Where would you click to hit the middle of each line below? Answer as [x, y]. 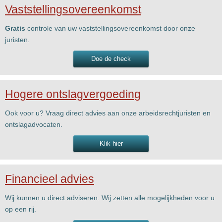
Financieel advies [50, 179]
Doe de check [111, 58]
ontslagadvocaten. [34, 124]
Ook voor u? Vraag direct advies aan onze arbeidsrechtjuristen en [108, 113]
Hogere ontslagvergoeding [73, 94]
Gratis [15, 28]
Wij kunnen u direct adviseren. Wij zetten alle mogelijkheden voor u [110, 197]
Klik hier [111, 143]
